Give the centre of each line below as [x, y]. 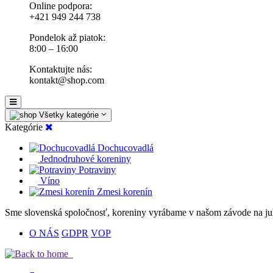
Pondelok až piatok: [67, 37]
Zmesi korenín [123, 192]
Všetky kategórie [69, 115]
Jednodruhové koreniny [84, 159]
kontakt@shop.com [67, 80]
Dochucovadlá [124, 148]
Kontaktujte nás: [61, 69]
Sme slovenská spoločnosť [56, 212]
